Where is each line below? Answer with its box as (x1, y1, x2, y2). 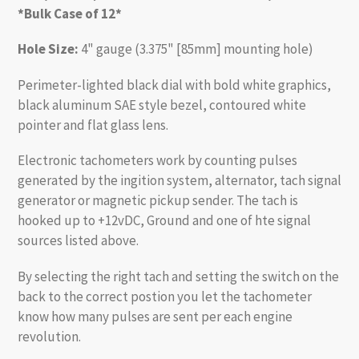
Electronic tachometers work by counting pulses (18, 151, 297, 170)
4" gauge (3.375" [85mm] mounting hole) (79, 40, 313, 58)
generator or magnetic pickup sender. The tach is (18, 192, 298, 210)
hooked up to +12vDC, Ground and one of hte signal (18, 212, 311, 230)
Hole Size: (18, 40, 79, 58)
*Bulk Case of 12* (18, 5, 122, 22)
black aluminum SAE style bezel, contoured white (18, 95, 306, 114)
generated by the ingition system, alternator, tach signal (18, 171, 341, 190)
